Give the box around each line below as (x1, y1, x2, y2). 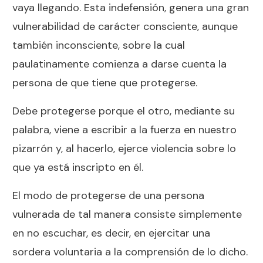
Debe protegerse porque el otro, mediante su (12, 103, 235, 118)
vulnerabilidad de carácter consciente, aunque (12, 19, 238, 33)
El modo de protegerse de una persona (12, 188, 204, 203)
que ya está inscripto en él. (12, 160, 143, 174)
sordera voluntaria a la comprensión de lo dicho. (12, 244, 248, 259)
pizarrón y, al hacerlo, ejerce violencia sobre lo (12, 141, 236, 156)
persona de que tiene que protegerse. (12, 75, 197, 90)
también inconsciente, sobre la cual (12, 38, 185, 52)
